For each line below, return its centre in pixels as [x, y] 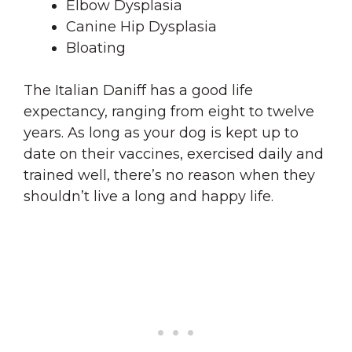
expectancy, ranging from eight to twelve [169, 111]
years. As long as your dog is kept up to [161, 132]
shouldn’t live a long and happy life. [148, 196]
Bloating [98, 48]
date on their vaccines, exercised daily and [174, 154]
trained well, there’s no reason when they [169, 175]
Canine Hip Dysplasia [143, 26]
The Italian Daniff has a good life [138, 90]
